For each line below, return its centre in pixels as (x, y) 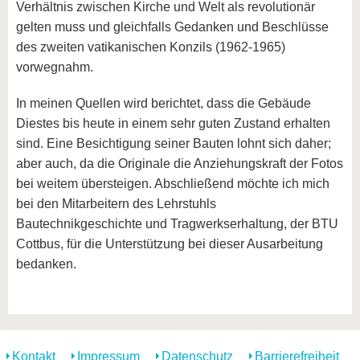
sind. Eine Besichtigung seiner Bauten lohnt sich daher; (174, 143)
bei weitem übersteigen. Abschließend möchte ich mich (173, 184)
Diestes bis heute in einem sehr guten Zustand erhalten (173, 123)
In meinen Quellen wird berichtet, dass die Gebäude (164, 103)
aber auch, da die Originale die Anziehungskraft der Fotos (180, 164)
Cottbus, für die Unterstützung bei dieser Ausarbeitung (170, 244)
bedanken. (46, 264)
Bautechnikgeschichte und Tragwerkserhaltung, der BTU (177, 224)
